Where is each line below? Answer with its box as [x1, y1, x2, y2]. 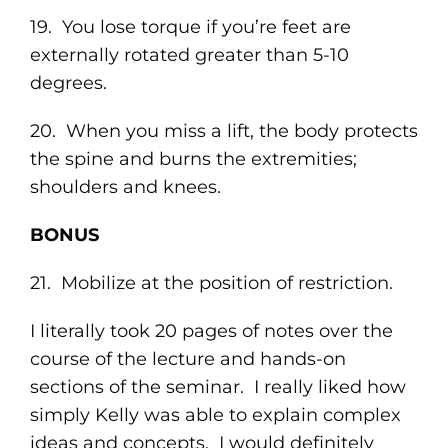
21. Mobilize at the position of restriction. [29, 272, 393, 294]
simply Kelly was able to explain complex [29, 404, 401, 426]
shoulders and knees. [29, 176, 221, 198]
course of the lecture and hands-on [29, 348, 346, 370]
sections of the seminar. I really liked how [29, 376, 406, 398]
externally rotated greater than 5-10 [29, 44, 349, 66]
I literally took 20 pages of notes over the [29, 320, 393, 342]
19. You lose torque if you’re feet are [29, 16, 351, 38]
